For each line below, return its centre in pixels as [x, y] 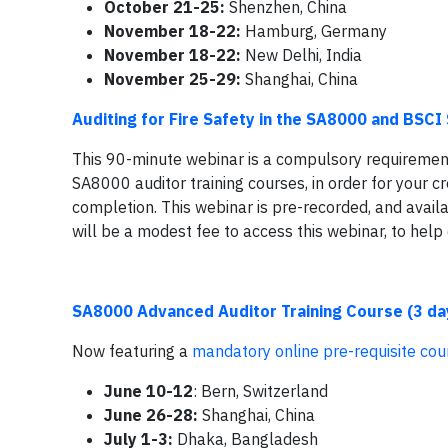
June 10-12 [148, 391]
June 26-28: [151, 415]
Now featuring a [132, 351]
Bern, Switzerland [264, 391]
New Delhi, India [303, 55]
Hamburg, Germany [316, 31]
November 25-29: [172, 79]
